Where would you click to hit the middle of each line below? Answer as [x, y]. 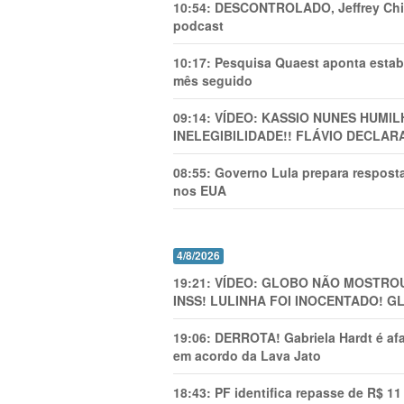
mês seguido [213, 80]
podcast [198, 25]
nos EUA [200, 190]
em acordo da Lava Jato [247, 355]
